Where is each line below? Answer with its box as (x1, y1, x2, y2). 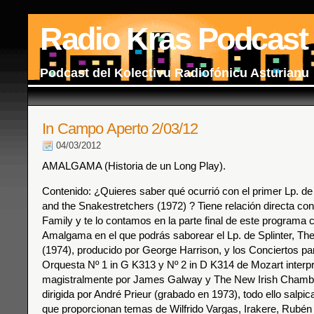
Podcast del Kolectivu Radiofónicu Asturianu (40, 66, 309, 80)
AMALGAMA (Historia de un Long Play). (42, 160, 226, 172)
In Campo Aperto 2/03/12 (42, 120, 198, 137)
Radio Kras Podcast (40, 21, 307, 57)
